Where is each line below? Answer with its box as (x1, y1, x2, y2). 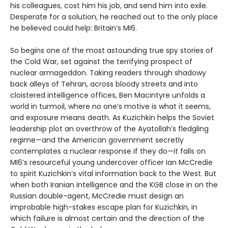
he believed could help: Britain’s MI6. (10, 23, 137, 34)
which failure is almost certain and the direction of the (10, 213, 205, 224)
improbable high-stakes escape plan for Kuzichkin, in (10, 202, 197, 213)
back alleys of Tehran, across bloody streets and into (10, 79, 198, 90)
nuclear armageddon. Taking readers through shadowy (10, 68, 206, 78)
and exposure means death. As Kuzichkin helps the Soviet (10, 112, 214, 123)
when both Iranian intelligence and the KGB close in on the (10, 180, 218, 190)
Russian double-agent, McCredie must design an (10, 191, 184, 202)
